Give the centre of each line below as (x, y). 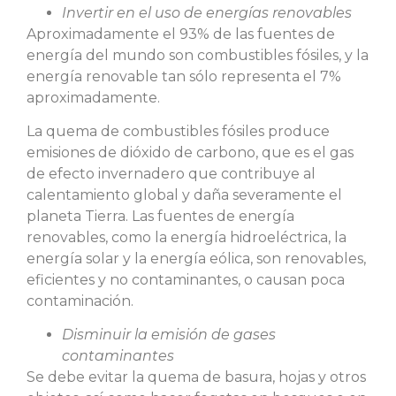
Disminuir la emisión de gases (169, 335)
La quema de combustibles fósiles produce (178, 131)
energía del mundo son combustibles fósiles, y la (198, 55)
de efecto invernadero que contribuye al (171, 173)
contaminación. (80, 301)
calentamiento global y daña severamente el (184, 194)
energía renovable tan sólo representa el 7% (184, 76)
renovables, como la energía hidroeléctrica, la (187, 237)
